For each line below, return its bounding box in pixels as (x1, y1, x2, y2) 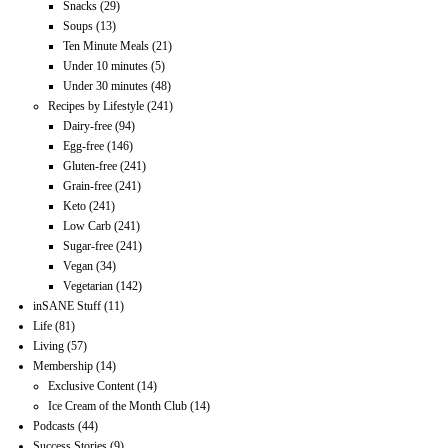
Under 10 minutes (63, 58, 149, 73)
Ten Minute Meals (63, 38, 150, 53)
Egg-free (63, 138, 105, 153)
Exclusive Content (48, 378, 135, 393)
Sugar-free (63, 238, 114, 253)
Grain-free (63, 178, 113, 193)
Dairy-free (63, 118, 113, 133)
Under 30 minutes (63, 78, 149, 93)
